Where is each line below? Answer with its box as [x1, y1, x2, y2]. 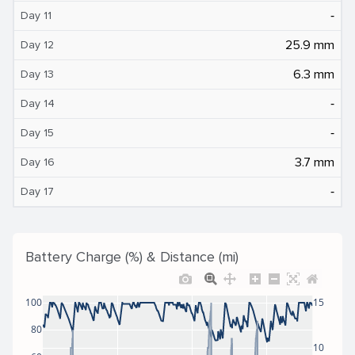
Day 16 [21, 155, 55, 169]
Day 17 [21, 184, 54, 198]
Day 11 [21, 8, 52, 22]
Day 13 [21, 67, 54, 81]
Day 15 [21, 125, 54, 139]
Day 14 [21, 96, 55, 110]
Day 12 [21, 37, 54, 52]
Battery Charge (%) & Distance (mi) [25, 247, 239, 265]
